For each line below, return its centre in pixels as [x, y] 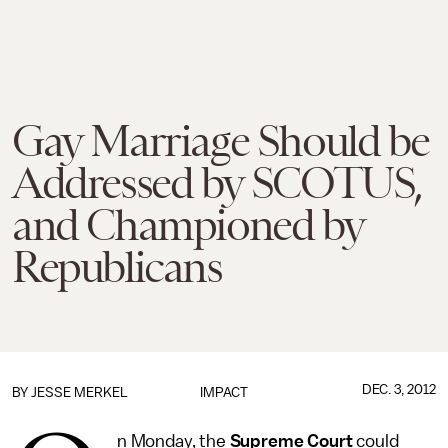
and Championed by [188, 225]
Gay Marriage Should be [220, 141]
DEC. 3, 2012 [398, 389]
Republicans [117, 267]
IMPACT [223, 392]
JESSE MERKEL [79, 392]
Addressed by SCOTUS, [217, 183]
